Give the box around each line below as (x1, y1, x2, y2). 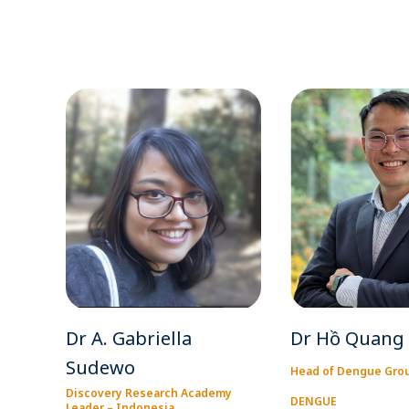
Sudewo (66, 355, 135, 381)
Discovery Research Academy (66, 385, 232, 402)
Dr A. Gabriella (66, 326, 192, 351)
